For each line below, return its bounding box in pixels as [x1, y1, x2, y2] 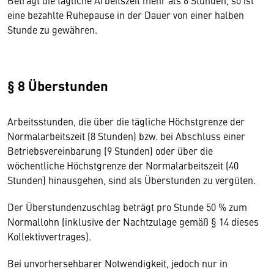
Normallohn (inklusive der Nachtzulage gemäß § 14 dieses [7, 215, 259, 228]
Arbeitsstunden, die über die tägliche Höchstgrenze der [7, 114, 245, 128]
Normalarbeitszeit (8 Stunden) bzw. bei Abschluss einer [7, 129, 245, 143]
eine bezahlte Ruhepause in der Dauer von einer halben [7, 8, 244, 21]
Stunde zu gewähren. [7, 23, 97, 36]
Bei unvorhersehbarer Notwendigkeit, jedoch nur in [7, 256, 228, 270]
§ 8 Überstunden [7, 76, 108, 95]
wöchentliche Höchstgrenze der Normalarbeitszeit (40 [7, 158, 239, 172]
